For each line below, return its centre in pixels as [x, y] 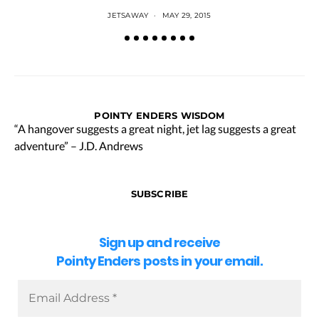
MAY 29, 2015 [187, 15]
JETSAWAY [128, 15]
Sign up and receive [159, 243]
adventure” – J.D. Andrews [79, 145]
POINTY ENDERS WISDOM [159, 115]
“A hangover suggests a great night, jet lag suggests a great [155, 128]
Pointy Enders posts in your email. [159, 261]
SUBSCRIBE [159, 193]
